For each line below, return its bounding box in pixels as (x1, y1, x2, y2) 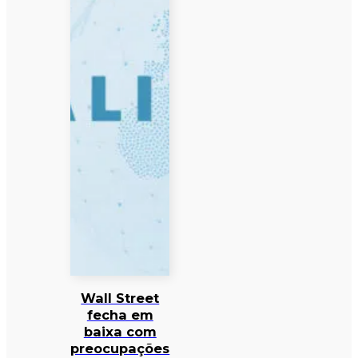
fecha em (86, 307, 153, 324)
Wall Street (81, 290, 160, 307)
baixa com (83, 324, 157, 340)
